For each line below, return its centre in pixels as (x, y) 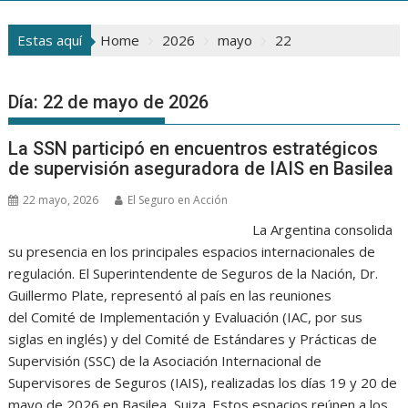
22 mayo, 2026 (61, 200)
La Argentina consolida (322, 230)
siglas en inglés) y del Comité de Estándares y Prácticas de (193, 339)
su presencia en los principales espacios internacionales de (192, 252)
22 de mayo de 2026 (126, 102)
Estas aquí (50, 41)
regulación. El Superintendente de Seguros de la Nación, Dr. (194, 274)
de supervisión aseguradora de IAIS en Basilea (201, 169)
